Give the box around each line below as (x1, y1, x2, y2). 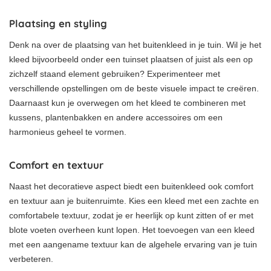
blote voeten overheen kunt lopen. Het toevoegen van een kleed (9, 224, 255, 235)
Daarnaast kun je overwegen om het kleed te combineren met (9, 97, 246, 108)
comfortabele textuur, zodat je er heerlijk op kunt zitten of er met (9, 210, 253, 220)
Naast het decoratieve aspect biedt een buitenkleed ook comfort (9, 181, 253, 191)
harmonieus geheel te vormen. (9, 126, 126, 137)
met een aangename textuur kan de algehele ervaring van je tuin (9, 239, 257, 249)
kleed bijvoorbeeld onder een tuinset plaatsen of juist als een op (9, 54, 253, 64)
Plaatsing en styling (9, 16, 107, 30)
